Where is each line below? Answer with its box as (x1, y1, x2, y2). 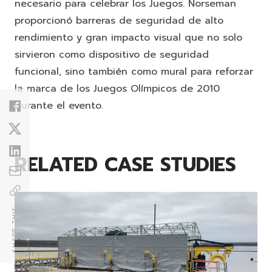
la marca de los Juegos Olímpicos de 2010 (15, 81, 220, 96)
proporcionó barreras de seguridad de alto (15, 13, 223, 28)
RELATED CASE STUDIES (15, 149, 236, 180)
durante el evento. (15, 98, 103, 113)
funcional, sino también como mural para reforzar (15, 64, 253, 79)
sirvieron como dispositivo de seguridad (15, 47, 209, 62)
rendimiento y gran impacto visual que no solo (15, 30, 242, 45)
